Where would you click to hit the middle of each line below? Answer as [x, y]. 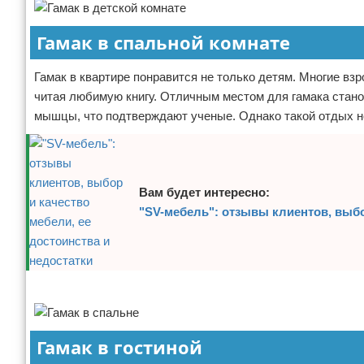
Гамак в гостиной [119, 347]
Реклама [51, 287]
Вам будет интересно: [204, 192]
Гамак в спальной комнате [163, 42]
